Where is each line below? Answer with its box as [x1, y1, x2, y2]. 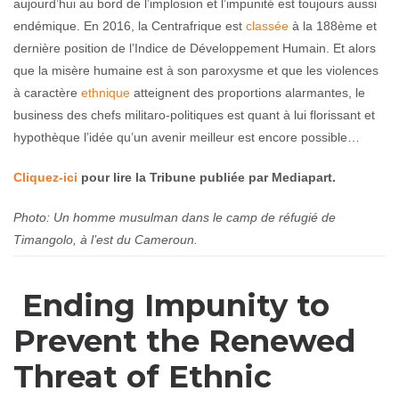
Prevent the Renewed [13, 322, 355, 360]
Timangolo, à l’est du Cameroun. [13, 232, 198, 247]
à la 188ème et [289, 19, 377, 33]
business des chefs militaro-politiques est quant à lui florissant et [13, 108, 375, 122]
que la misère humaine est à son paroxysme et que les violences [13, 63, 379, 77]
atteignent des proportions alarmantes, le [130, 85, 365, 100]
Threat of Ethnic [13, 358, 272, 395]
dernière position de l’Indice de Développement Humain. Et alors [13, 41, 376, 55]
